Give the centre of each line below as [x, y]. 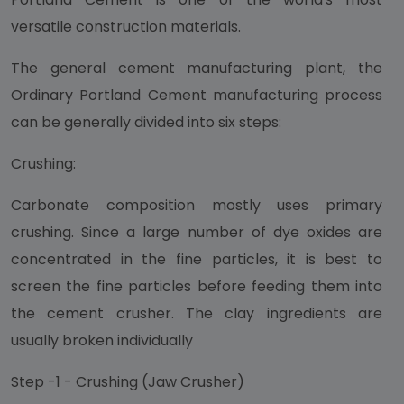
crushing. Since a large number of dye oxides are [197, 232]
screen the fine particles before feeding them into [197, 286]
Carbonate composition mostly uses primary [197, 205]
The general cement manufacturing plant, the [197, 68]
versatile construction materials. [126, 27]
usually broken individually [102, 340]
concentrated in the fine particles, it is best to [197, 259]
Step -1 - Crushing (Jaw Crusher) [128, 382]
